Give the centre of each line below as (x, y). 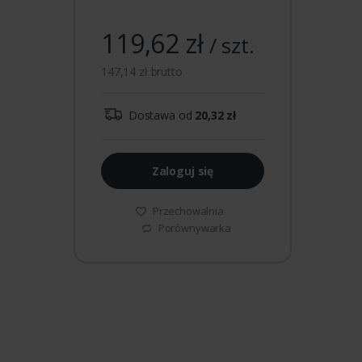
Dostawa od (160, 115)
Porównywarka (193, 227)
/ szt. (229, 45)
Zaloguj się (183, 170)
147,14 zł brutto (142, 71)
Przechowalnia (187, 210)
